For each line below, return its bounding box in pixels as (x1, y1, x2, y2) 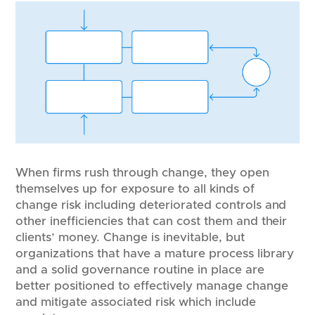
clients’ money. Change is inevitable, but (15, 231, 245, 243)
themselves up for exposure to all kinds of (15, 182, 255, 195)
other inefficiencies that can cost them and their (15, 214, 288, 227)
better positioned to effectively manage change (15, 279, 288, 292)
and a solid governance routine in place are (15, 263, 264, 276)
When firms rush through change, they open (15, 166, 269, 179)
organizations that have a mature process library (15, 247, 295, 259)
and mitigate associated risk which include (15, 295, 256, 308)
